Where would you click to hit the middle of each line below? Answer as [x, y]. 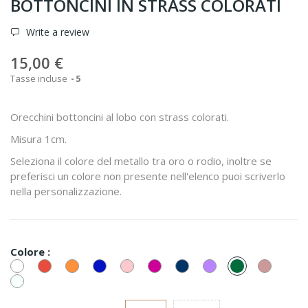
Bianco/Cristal [54, 263]
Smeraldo [264, 263]
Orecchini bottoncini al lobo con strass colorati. [120, 117]
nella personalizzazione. [66, 191]
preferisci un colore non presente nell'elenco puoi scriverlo [148, 176]
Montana [208, 273]
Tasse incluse [40, 78]
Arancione [100, 263]
